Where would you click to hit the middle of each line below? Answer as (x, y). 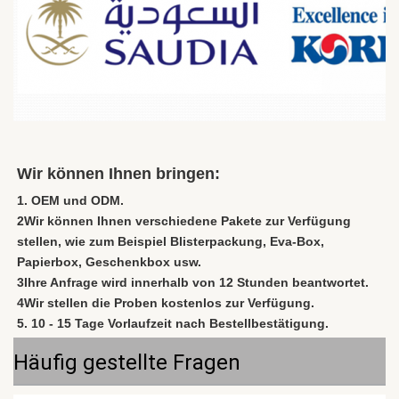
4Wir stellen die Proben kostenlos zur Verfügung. (166, 303)
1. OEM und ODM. (70, 201)
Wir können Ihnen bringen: (118, 174)
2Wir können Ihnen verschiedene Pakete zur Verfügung (184, 221)
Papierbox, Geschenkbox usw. (109, 262)
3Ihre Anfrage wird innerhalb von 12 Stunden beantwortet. (193, 283)
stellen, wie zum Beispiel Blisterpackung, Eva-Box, (171, 242)
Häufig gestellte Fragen (127, 363)
